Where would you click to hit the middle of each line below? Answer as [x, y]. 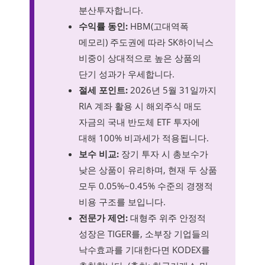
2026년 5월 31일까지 [172, 90]
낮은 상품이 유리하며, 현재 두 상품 [148, 169]
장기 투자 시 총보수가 [164, 153]
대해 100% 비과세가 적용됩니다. [144, 138]
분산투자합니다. [111, 10]
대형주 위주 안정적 [167, 217]
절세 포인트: [103, 90]
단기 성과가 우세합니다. [127, 74]
